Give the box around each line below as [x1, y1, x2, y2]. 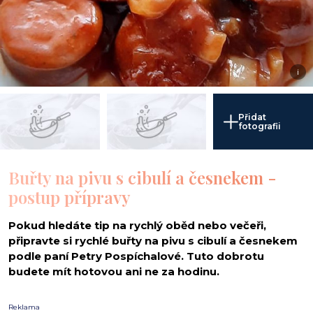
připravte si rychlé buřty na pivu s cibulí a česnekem [8, 234, 298, 248]
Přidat [238, 112, 267, 123]
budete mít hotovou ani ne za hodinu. [8, 265, 219, 279]
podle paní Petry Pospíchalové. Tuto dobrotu [8, 249, 264, 263]
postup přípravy [8, 186, 131, 209]
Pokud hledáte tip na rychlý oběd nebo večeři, [8, 219, 266, 233]
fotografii [238, 121, 282, 132]
